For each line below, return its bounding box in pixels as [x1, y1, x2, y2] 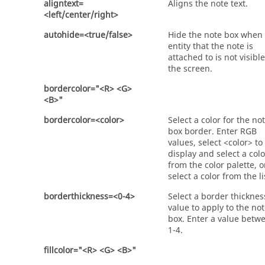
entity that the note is [168, 40, 253, 53]
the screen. [168, 63, 212, 75]
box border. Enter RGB [168, 125, 257, 138]
